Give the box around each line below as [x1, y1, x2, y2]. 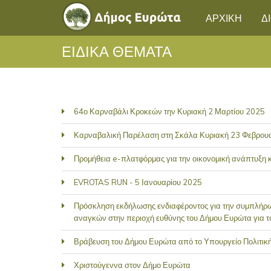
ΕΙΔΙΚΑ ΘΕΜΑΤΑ [62, 39, 172, 61]
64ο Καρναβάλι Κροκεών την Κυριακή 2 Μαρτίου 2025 [74, 106, 265, 116]
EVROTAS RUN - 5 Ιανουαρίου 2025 [74, 177, 202, 187]
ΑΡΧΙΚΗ [206, 10, 242, 25]
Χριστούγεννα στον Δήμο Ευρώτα [74, 260, 191, 270]
